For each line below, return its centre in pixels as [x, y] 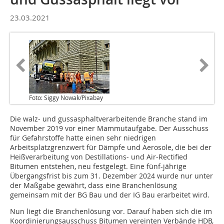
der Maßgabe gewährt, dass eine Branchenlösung [93, 185]
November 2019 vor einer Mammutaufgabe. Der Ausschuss [109, 128]
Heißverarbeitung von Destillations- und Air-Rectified [99, 157]
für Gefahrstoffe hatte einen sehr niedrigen [83, 138]
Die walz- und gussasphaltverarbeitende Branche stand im [109, 119]
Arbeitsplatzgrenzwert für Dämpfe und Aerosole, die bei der [111, 147]
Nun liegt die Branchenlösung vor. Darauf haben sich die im [111, 211]
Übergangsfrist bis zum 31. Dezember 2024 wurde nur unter [111, 176]
